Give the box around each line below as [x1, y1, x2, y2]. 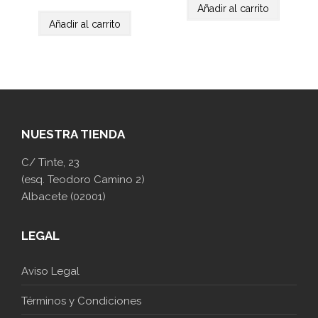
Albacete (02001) [21, 190, 106, 204]
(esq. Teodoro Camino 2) [21, 173, 145, 187]
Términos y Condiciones [21, 295, 141, 308]
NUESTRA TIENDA [21, 127, 125, 142]
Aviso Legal [21, 265, 79, 278]
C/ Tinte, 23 [21, 156, 79, 170]
